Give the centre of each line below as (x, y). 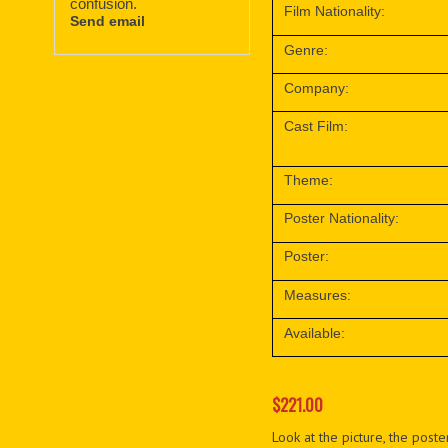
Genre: (306, 49)
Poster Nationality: (342, 218)
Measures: (318, 294)
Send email (108, 20)
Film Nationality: (335, 11)
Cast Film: (316, 125)
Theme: (309, 180)
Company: (317, 87)
